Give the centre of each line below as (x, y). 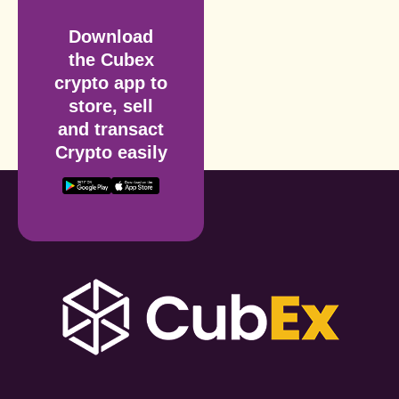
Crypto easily (111, 153)
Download (111, 37)
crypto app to (111, 83)
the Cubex (111, 60)
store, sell (111, 106)
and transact (111, 130)
